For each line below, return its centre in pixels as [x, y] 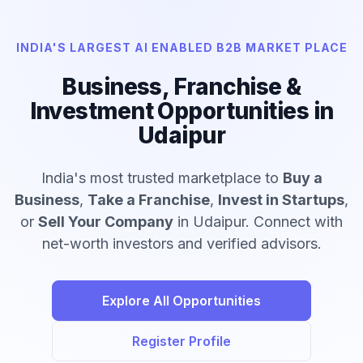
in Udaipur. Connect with [258, 222]
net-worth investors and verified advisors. [181, 244]
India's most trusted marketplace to [162, 178]
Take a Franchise [149, 200]
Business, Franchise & [181, 87]
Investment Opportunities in [181, 111]
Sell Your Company [106, 222]
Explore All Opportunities [181, 301]
